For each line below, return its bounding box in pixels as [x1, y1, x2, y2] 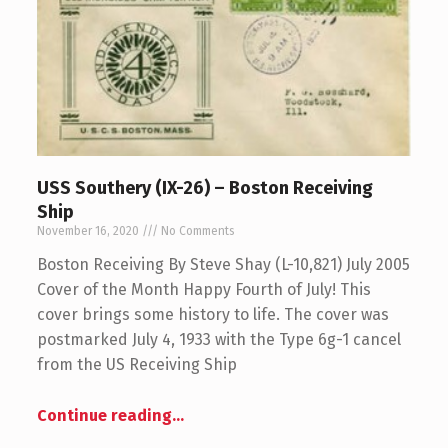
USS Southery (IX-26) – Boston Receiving [36, 177, 373, 200]
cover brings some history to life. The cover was [36, 305, 389, 325]
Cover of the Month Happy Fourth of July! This [36, 280, 371, 300]
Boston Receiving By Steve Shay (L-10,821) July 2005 [36, 255, 410, 275]
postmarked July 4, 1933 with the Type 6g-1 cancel [36, 330, 401, 350]
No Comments [157, 224, 235, 239]
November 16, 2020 [36, 224, 142, 239]
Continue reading [36, 406, 172, 426]
